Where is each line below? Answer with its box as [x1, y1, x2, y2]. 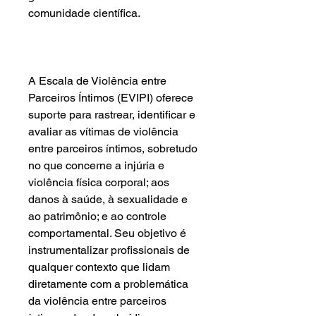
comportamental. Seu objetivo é [28, 226, 186, 240]
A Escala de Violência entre [28, 74, 166, 87]
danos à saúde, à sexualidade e [28, 193, 188, 206]
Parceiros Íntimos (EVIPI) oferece [28, 91, 193, 104]
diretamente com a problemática [28, 277, 188, 291]
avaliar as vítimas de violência [28, 125, 178, 138]
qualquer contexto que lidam [28, 260, 170, 274]
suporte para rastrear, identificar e [28, 108, 195, 121]
